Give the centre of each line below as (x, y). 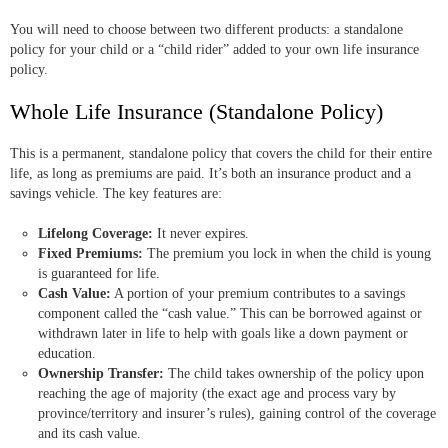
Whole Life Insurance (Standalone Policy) (196, 112)
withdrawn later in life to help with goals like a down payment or (223, 334)
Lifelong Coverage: (95, 234)
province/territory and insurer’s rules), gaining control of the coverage (237, 414)
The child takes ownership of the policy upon (294, 374)
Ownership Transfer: (101, 374)
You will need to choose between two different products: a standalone (206, 30)
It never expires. (201, 234)
